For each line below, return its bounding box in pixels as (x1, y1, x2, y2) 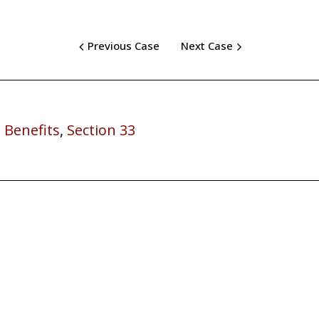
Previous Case (88, 38, 159, 53)
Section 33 (67, 120, 135, 140)
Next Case (181, 38, 233, 53)
